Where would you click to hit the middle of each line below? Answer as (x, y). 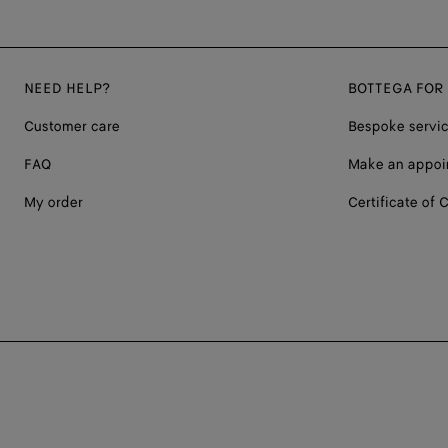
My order (53, 202)
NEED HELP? (67, 88)
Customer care (72, 126)
